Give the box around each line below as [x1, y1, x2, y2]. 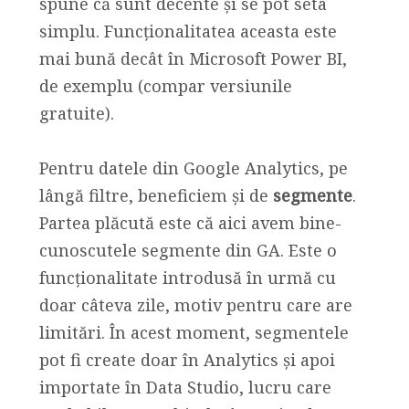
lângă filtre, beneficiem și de [38, 184, 273, 207]
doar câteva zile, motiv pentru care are [38, 294, 352, 317]
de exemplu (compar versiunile [38, 74, 292, 97]
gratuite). [38, 101, 114, 124]
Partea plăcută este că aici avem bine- [38, 212, 341, 235]
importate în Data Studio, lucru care [38, 376, 331, 399]
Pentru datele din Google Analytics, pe [38, 157, 348, 180]
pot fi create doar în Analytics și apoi [38, 349, 335, 372]
